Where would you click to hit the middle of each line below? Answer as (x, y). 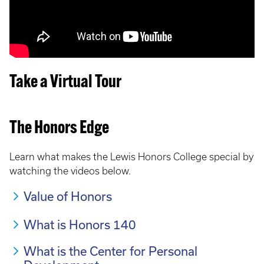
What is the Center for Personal (110, 251)
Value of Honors (68, 196)
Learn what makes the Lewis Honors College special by (131, 157)
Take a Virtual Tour (65, 83)
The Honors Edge (59, 129)
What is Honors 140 (80, 225)
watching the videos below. (70, 171)
